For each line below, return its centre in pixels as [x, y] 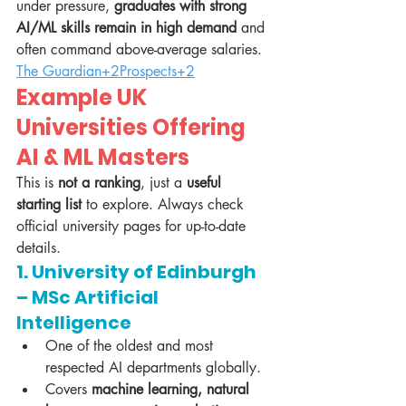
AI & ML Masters [103, 158]
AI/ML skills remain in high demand [126, 28]
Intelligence [74, 323]
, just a [164, 183]
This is [37, 183]
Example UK [84, 98]
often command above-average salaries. [141, 50]
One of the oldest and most [131, 346]
